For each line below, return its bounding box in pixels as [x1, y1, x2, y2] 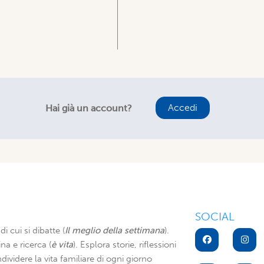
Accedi [167, 102, 197, 113]
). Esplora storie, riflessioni [73, 239, 176, 250]
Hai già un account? [45, 103, 132, 114]
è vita [51, 239, 73, 250]
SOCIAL [195, 210, 235, 223]
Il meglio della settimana [65, 225, 164, 236]
